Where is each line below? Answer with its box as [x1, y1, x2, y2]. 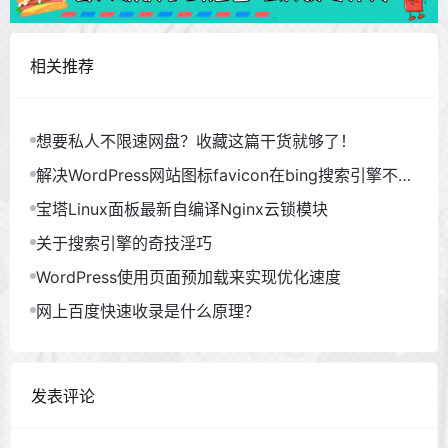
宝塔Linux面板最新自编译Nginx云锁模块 [36, 198, 328, 219]
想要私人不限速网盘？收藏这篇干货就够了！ [36, 130, 356, 151]
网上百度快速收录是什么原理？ [36, 300, 260, 321]
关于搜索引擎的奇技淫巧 [36, 232, 212, 253]
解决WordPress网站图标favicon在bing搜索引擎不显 [36, 164, 414, 185]
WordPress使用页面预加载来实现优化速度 [36, 266, 341, 287]
